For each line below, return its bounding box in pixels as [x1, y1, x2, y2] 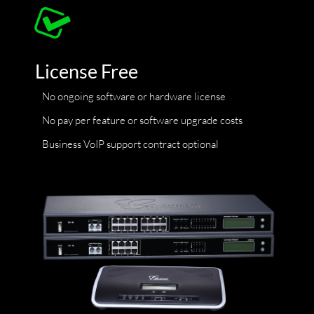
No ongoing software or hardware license [42, 89, 226, 103]
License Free [35, 59, 138, 83]
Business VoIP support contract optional [42, 137, 219, 151]
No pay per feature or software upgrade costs [42, 113, 243, 127]
